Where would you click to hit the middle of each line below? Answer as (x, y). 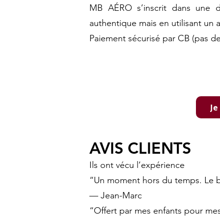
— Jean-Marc (116, 195)
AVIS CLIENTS (140, 148)
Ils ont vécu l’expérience (137, 165)
